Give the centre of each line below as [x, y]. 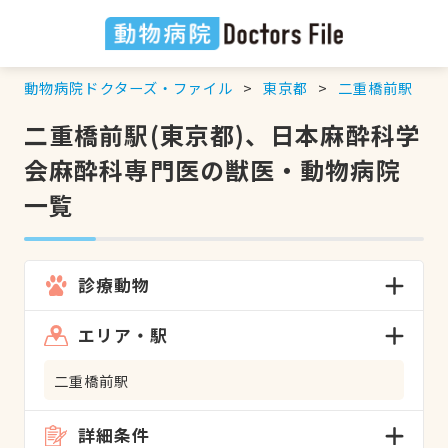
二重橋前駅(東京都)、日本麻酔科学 [222, 134]
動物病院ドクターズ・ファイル [128, 87]
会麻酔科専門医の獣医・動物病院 [212, 169]
